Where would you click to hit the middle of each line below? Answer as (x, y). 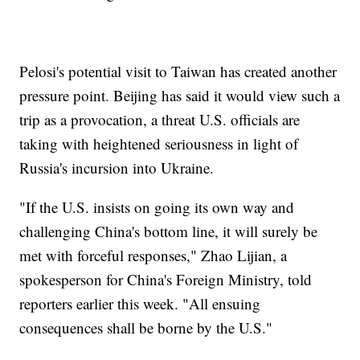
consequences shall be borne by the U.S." (146, 328)
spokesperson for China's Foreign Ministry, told (166, 280)
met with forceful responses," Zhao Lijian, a (153, 256)
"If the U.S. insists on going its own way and (157, 207)
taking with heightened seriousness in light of (159, 144)
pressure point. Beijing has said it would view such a (180, 96)
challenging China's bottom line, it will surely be (169, 231)
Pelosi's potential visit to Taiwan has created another (178, 72)
